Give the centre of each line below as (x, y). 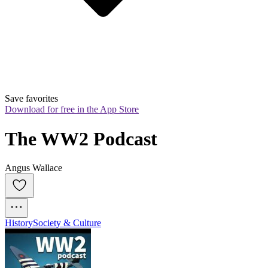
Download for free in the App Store (72, 109)
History (19, 223)
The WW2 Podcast (81, 138)
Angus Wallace (33, 168)
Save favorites (31, 99)
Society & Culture (67, 223)
